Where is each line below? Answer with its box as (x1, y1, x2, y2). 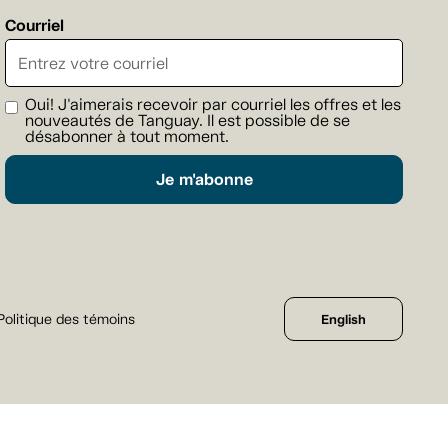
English (321, 312, 366, 329)
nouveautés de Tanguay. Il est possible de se (25, 111, 350, 131)
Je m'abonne (155, 169, 253, 191)
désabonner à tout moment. (25, 127, 229, 147)
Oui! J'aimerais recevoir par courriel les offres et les (25, 95, 401, 115)
